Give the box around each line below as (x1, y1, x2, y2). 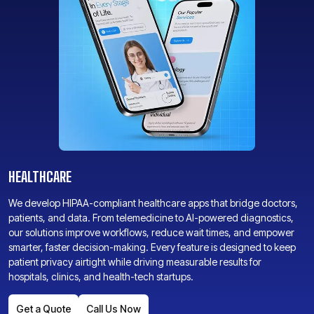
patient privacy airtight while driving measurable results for (8, 256, 261, 268)
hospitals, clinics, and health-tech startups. (8, 271, 193, 282)
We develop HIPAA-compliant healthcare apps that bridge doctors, (8, 197, 298, 209)
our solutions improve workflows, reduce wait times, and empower (8, 226, 294, 238)
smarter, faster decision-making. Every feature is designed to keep (8, 241, 296, 253)
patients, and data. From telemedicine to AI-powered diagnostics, (8, 212, 294, 224)
